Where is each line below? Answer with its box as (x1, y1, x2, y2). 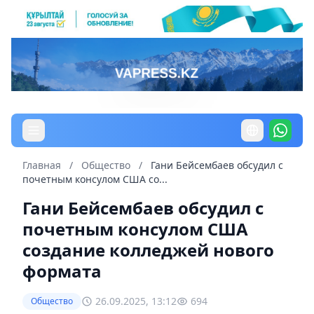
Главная (22, 158, 61, 172)
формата (22, 259, 102, 282)
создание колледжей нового (22, 238, 274, 261)
